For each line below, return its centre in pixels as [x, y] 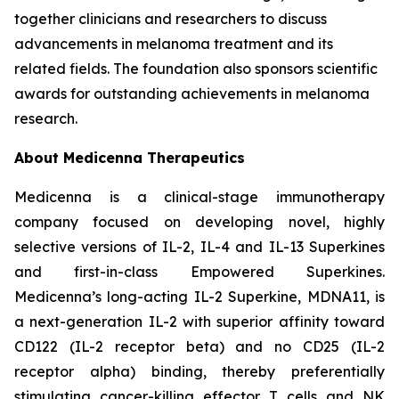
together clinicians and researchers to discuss [171, 19]
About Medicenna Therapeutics [130, 158]
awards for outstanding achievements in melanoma [192, 94]
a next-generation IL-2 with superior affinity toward [199, 322]
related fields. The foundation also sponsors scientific [196, 69]
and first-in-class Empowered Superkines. [199, 272]
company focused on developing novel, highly [199, 222]
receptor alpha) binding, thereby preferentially [199, 371]
